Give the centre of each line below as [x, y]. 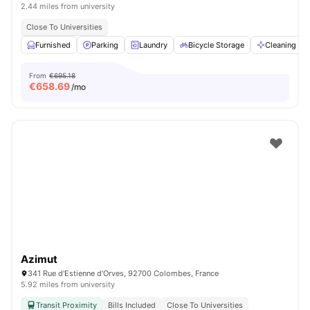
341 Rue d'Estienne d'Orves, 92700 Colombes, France [123, 273]
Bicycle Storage [216, 45]
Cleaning [281, 45]
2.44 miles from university [68, 6]
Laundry [153, 45]
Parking [105, 45]
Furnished [53, 45]
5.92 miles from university [68, 284]
